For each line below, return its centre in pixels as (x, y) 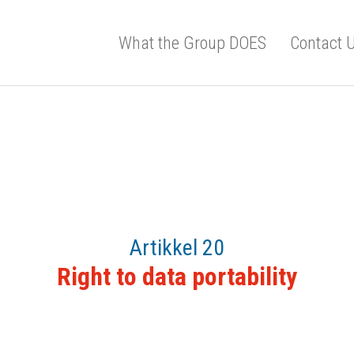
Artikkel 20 (177, 248)
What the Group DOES (192, 43)
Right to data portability (177, 277)
